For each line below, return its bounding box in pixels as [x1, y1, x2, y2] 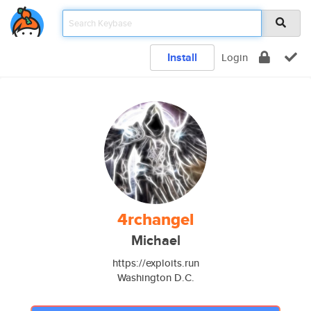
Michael [131, 230, 180, 251]
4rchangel [117, 207, 194, 232]
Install [167, 49, 197, 65]
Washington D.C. [117, 270, 194, 285]
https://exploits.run [112, 255, 199, 270]
